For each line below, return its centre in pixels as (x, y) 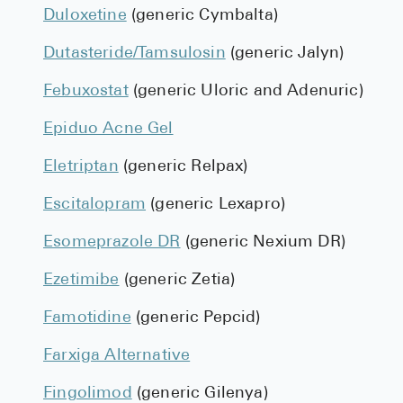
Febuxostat (86, 91)
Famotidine (87, 318)
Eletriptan (81, 167)
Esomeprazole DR (112, 242)
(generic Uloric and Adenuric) (246, 91)
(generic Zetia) (177, 280)
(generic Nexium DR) (263, 242)
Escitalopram (95, 205)
